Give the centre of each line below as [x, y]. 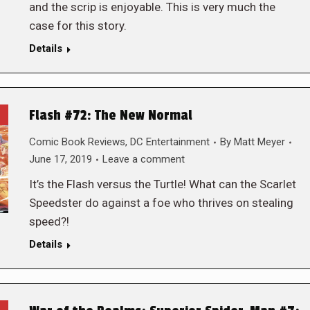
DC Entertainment [170, 142]
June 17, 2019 [60, 159]
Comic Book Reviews [77, 142]
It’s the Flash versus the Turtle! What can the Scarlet [162, 184]
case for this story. [77, 26]
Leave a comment [143, 159]
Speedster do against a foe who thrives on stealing [161, 203]
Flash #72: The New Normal [110, 116]
